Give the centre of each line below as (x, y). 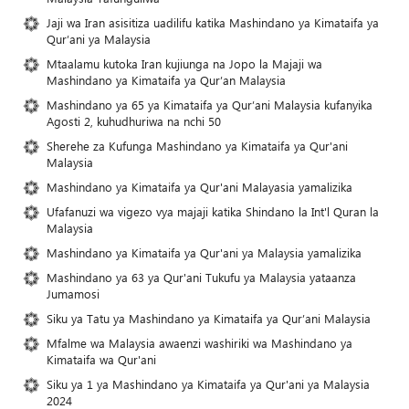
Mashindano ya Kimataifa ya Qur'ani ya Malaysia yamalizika (204, 253)
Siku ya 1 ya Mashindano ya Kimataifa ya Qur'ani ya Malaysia (208, 384)
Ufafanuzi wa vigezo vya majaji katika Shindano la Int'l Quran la (213, 212)
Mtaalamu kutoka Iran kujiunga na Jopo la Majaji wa (184, 64)
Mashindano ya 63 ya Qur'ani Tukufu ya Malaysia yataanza (201, 278)
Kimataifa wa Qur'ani (101, 360)
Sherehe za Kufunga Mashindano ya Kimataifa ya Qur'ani (197, 146)
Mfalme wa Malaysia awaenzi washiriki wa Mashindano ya (199, 343)
